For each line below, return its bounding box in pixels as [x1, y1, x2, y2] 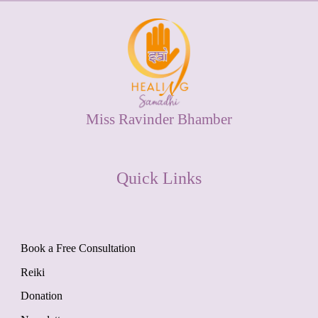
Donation [20, 290, 62, 302]
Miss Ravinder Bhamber [86, 111, 232, 128]
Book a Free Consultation [20, 242, 136, 255]
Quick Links [116, 169, 202, 188]
